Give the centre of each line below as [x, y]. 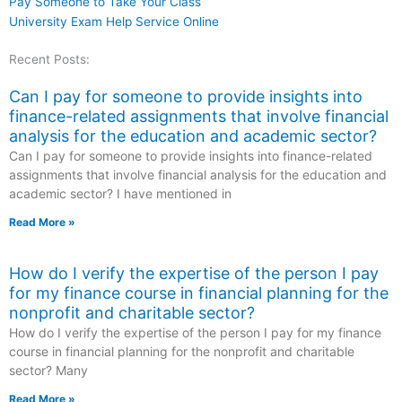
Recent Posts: [49, 60]
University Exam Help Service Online [114, 22]
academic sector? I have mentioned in [120, 194]
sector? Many [48, 371]
